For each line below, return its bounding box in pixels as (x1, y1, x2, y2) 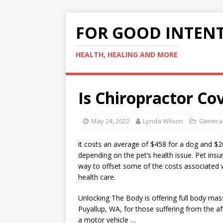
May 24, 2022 (91, 116, 129, 125)
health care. (78, 172, 115, 182)
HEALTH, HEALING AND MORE (76, 50, 178, 59)
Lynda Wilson (143, 116, 183, 125)
